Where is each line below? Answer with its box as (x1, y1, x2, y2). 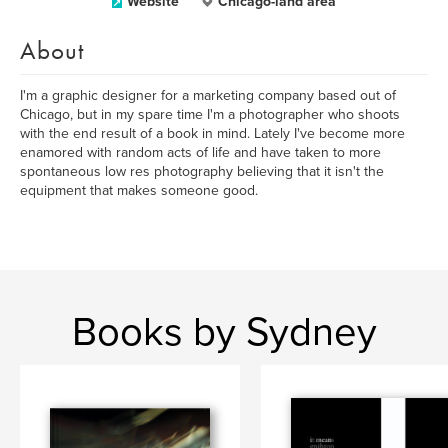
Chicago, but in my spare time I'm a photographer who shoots (20, 106, 400, 123)
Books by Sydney (71, 308, 377, 356)
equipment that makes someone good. (20, 182, 258, 199)
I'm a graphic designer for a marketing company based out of (20, 87, 396, 104)
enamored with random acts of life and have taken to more (20, 144, 381, 161)
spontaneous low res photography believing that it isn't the (20, 163, 384, 180)
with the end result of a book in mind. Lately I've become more (20, 125, 405, 142)
